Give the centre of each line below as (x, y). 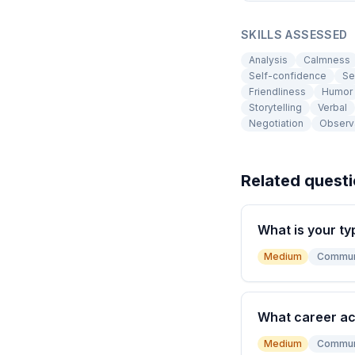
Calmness (327, 60)
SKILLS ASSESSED (294, 34)
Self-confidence (288, 76)
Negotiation (276, 123)
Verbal (332, 107)
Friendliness (277, 92)
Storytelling (275, 107)
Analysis (268, 60)
